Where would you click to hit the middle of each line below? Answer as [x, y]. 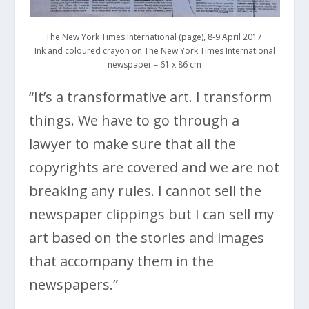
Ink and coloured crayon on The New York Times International [154, 51]
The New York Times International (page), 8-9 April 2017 [154, 37]
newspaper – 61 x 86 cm [154, 65]
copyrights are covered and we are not [154, 167]
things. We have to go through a [134, 120]
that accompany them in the [122, 261]
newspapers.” [74, 284]
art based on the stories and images [147, 237]
